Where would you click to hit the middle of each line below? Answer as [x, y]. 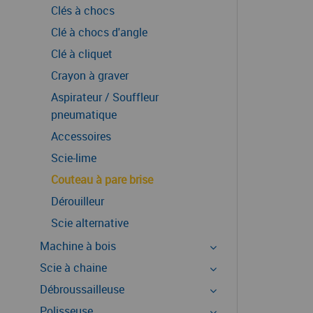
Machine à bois [78, 246]
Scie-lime [74, 158]
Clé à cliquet [82, 54]
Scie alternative [90, 223]
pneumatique [84, 115]
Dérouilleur [78, 201]
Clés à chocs [83, 10]
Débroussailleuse [82, 289]
